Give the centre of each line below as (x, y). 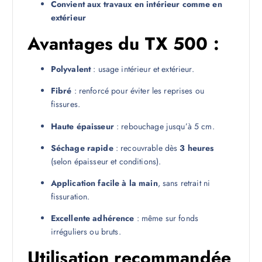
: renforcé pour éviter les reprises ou (138, 91)
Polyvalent (71, 69)
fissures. (65, 104)
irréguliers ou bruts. (86, 231)
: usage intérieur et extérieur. (142, 69)
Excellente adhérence (92, 218)
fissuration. (70, 196)
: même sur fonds (166, 218)
